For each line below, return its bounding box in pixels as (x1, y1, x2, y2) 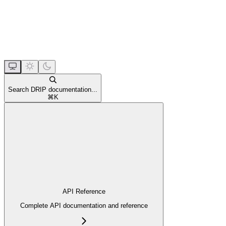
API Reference (62, 188, 105, 196)
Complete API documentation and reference (20, 202, 148, 210)
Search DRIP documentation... (8, 85, 97, 93)
